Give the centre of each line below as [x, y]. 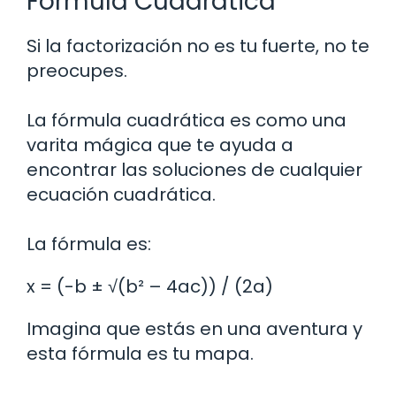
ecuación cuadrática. [121, 195]
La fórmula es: [89, 244]
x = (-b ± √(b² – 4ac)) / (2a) [150, 287]
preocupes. [77, 71]
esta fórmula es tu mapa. [140, 354]
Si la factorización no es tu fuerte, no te [198, 46]
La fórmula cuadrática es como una [187, 121]
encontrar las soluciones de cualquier [194, 170]
